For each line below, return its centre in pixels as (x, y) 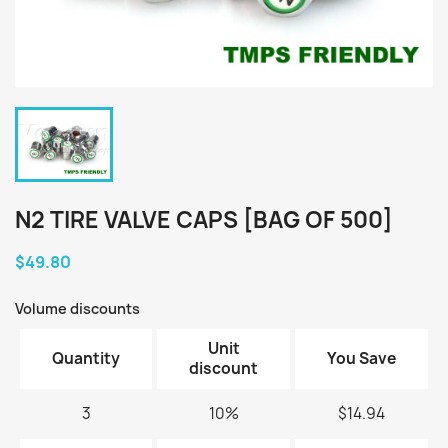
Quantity (86, 358)
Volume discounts (77, 308)
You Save (361, 358)
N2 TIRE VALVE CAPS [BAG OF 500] (204, 219)
